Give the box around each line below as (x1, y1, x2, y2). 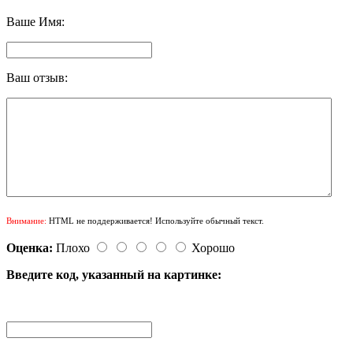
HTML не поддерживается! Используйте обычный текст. (46, 215, 264, 225)
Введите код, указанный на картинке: (6, 267, 221, 281)
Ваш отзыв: (6, 70, 68, 84)
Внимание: (6, 215, 46, 225)
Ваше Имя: (6, 14, 65, 28)
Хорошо (191, 240, 235, 255)
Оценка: (6, 240, 53, 255)
